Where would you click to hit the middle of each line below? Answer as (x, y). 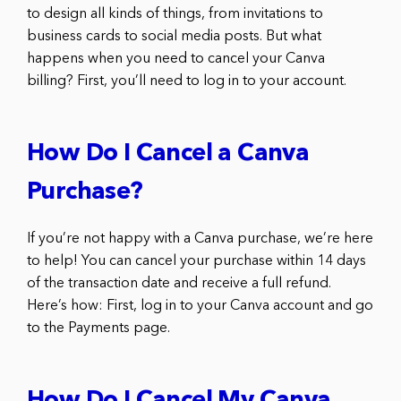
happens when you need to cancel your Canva (176, 59)
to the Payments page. (98, 328)
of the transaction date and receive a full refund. (179, 283)
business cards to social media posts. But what (174, 36)
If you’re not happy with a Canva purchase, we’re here (200, 239)
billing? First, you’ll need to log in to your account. (187, 81)
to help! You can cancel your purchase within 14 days (196, 261)
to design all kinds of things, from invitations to (175, 14)
